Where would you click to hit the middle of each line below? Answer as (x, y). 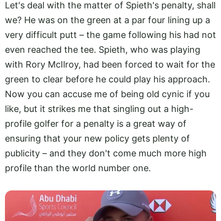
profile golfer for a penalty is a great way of (96, 123)
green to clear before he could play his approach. (108, 79)
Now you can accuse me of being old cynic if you (107, 94)
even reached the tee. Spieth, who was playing (103, 49)
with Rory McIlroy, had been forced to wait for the (110, 64)
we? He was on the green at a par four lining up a (108, 20)
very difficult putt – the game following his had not (110, 35)
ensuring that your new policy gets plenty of (97, 138)
